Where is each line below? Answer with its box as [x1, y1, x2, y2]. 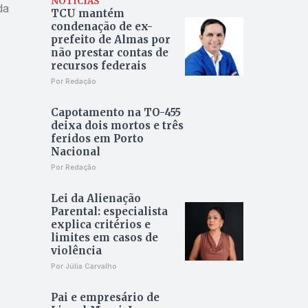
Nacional [50, 145, 100, 159]
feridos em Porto [50, 132, 144, 146]
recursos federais [50, 59, 146, 73]
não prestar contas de [50, 46, 168, 60]
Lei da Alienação [50, 192, 141, 206]
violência [50, 244, 102, 258]
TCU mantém [50, 7, 124, 21]
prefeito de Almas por [50, 33, 170, 47]
